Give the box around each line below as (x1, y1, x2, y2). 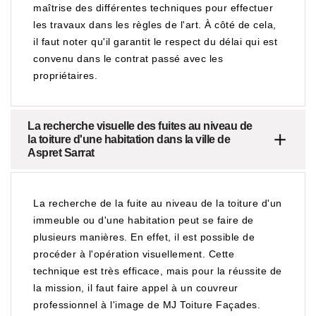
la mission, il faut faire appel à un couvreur (33, 282, 238, 293)
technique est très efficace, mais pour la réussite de (33, 265, 282, 276)
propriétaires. (33, 70, 97, 81)
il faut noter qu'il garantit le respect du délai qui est (33, 36, 277, 47)
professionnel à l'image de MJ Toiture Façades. (33, 299, 260, 310)
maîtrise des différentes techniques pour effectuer (33, 2, 273, 13)
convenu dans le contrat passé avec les (33, 53, 223, 64)
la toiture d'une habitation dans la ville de (28, 133, 230, 145)
